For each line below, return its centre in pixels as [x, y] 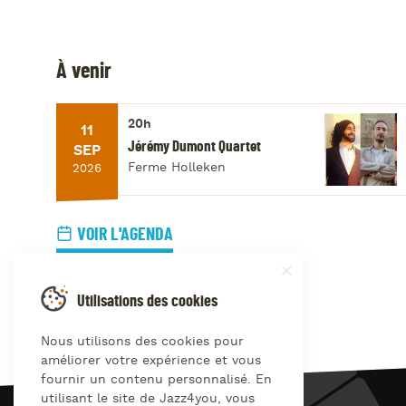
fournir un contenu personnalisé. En [156, 380]
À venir [84, 72]
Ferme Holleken [177, 168]
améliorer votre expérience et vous [151, 361]
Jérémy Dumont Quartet [194, 147]
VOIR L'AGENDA [125, 235]
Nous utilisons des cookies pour [142, 342]
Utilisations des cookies [147, 301]
